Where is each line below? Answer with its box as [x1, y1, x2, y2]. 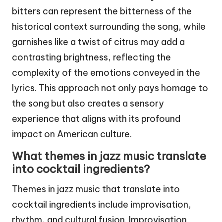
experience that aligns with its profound [12, 112, 180, 124]
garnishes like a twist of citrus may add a [12, 36, 185, 48]
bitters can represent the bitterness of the [12, 5, 192, 17]
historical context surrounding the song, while [12, 20, 206, 32]
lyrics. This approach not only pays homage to [12, 82, 208, 94]
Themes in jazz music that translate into [12, 183, 180, 195]
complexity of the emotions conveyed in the [12, 66, 200, 78]
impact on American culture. [12, 128, 132, 140]
